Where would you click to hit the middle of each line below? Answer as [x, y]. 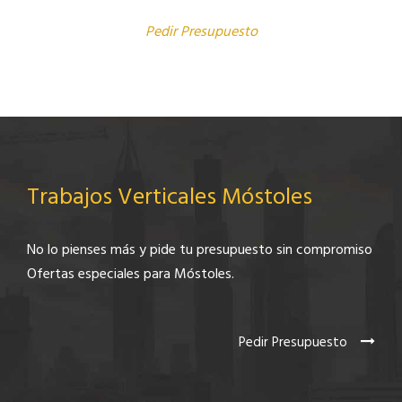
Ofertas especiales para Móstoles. [131, 275]
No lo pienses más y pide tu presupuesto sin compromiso [200, 251]
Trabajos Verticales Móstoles [170, 198]
